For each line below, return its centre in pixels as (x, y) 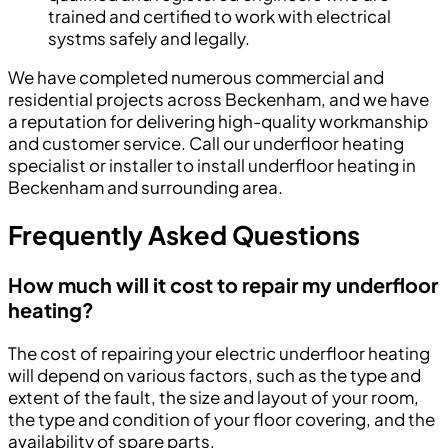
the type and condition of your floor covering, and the (221, 419)
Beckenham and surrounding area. (145, 186)
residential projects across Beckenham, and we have (218, 98)
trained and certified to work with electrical (219, 15)
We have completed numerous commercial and (196, 76)
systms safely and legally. (149, 37)
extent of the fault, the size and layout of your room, (213, 397)
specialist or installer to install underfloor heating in (212, 164)
